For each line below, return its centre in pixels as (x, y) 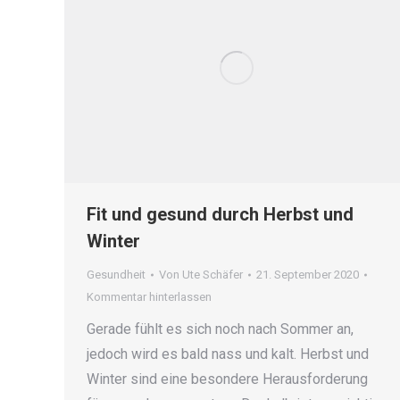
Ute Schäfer (212, 275)
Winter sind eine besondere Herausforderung (227, 379)
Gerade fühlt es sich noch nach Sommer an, (220, 329)
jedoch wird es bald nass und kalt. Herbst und (228, 354)
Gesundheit (116, 275)
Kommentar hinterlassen (149, 297)
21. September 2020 (308, 275)
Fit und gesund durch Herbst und (220, 215)
